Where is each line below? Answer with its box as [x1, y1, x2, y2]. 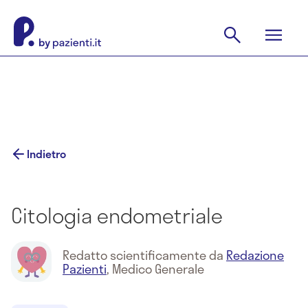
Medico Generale [112, 258, 204, 278]
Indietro [27, 145, 66, 162]
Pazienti [63, 258, 107, 278]
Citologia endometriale [11, 199, 223, 231]
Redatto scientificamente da [63, 245, 226, 265]
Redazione [226, 245, 284, 265]
